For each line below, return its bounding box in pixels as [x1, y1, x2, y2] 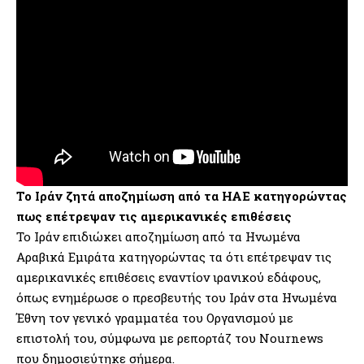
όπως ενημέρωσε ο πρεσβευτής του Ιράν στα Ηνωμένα [16, 288, 337, 305]
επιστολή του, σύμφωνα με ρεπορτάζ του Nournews [16, 329, 323, 346]
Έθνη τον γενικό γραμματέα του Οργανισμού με [16, 309, 293, 326]
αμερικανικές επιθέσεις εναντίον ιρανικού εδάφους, [16, 268, 321, 285]
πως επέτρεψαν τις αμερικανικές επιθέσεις [16, 207, 292, 224]
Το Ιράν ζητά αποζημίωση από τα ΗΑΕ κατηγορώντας [16, 187, 347, 204]
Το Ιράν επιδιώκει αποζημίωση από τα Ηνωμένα [16, 227, 301, 245]
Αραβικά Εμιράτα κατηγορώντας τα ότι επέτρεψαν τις [16, 248, 331, 265]
